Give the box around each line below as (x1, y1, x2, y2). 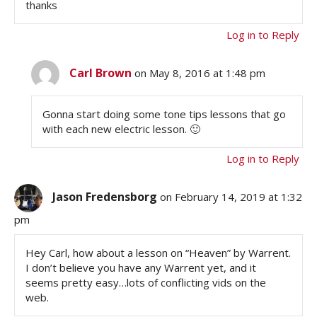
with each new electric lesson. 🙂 (42, 122, 201, 137)
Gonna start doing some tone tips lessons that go (42, 107, 287, 122)
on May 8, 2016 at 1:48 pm (134, 66, 266, 81)
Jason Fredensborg (52, 189, 157, 205)
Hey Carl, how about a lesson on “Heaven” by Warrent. (25, 246, 291, 260)
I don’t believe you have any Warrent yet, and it (25, 260, 256, 275)
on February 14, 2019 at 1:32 (160, 190, 302, 204)
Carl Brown (69, 65, 132, 81)
